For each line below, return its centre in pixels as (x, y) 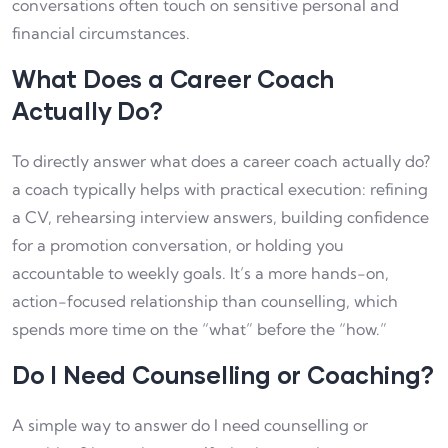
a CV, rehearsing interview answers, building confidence (220, 216)
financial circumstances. (101, 32)
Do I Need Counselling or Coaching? (223, 374)
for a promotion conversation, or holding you (178, 244)
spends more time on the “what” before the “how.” (199, 328)
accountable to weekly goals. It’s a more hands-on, (200, 272)
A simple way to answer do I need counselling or (190, 424)
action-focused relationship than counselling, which (205, 300)
